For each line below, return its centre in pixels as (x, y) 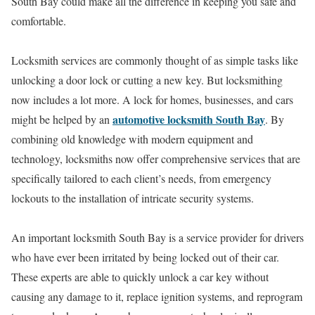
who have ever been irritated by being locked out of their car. (145, 257)
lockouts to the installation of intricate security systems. (133, 198)
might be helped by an (62, 119)
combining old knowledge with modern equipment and (132, 139)
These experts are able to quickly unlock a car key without (140, 277)
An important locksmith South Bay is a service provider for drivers (157, 237)
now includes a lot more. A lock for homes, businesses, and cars (152, 99)
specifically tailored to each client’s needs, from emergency (141, 178)
